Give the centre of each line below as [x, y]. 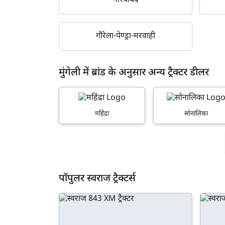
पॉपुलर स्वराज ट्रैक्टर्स [97, 179]
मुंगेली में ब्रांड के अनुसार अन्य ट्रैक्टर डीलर [134, 73]
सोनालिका [196, 114]
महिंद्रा [102, 114]
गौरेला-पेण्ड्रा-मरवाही [126, 36]
